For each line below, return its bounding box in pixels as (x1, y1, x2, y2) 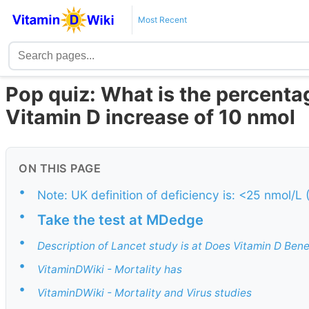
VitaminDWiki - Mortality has (37, 262, 182, 276)
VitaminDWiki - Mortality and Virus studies (37, 286, 252, 300)
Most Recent (137, 14, 187, 25)
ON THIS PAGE (19, 161, 101, 176)
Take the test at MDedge (37, 211, 203, 229)
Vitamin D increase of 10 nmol (6, 105, 295, 130)
